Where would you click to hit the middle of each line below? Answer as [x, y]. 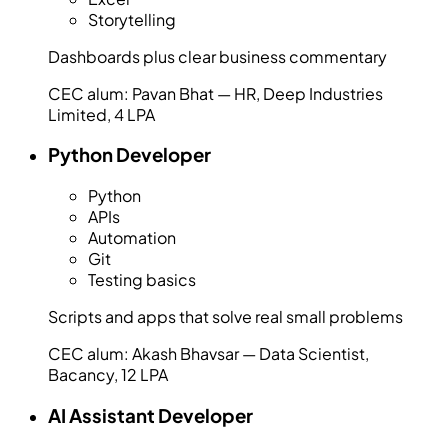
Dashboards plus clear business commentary [217, 56]
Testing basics [142, 280]
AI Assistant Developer [150, 415]
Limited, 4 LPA [101, 114]
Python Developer [129, 155]
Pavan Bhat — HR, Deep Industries [257, 93]
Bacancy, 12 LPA [108, 375]
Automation [132, 238]
